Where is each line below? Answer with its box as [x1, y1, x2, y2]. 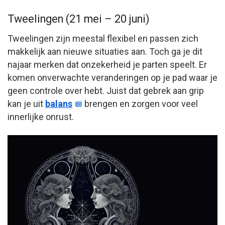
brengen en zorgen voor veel [82, 98, 198, 109]
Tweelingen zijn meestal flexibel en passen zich [8, 33, 198, 44]
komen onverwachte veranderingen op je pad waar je [8, 72, 217, 83]
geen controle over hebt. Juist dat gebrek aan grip [8, 85, 204, 96]
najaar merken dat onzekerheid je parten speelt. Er [8, 59, 207, 70]
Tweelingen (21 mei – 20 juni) [8, 12, 149, 25]
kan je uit [8, 98, 45, 109]
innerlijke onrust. [8, 111, 74, 122]
